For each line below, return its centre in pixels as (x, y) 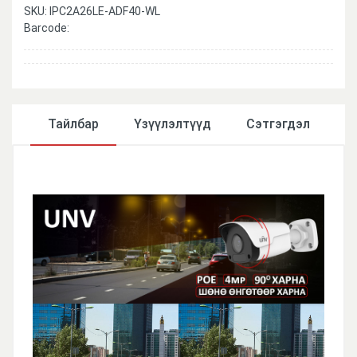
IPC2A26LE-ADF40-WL (105, 11)
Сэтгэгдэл (278, 124)
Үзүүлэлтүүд (172, 124)
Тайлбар (73, 124)
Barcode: (47, 27)
